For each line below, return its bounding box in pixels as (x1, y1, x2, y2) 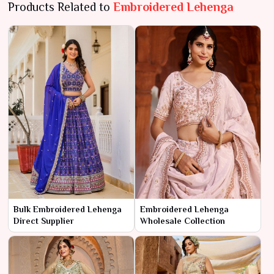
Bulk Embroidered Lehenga (13, 204, 122, 214)
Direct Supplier (13, 215, 74, 226)
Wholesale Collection (140, 215, 225, 226)
